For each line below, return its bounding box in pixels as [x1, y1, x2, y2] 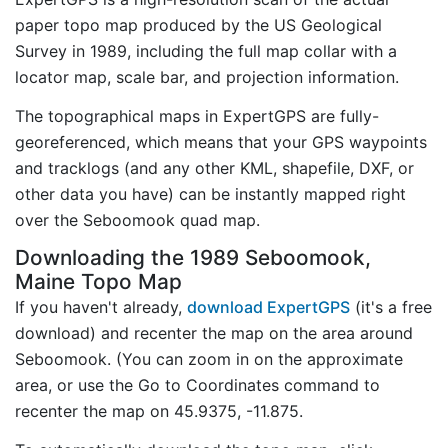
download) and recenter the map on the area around [15, 322, 413, 343]
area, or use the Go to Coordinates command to [15, 374, 380, 395]
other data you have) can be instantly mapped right [15, 183, 406, 204]
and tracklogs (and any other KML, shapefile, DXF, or [15, 157, 414, 178]
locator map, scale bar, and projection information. [15, 67, 399, 88]
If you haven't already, [15, 296, 187, 317]
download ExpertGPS [187, 296, 350, 317]
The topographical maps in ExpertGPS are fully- [15, 105, 379, 126]
